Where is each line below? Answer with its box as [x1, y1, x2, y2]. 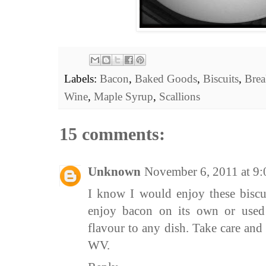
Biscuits [203, 72, 239, 85]
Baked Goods [135, 72, 197, 85]
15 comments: [59, 124, 165, 144]
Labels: [64, 72, 100, 85]
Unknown [88, 164, 141, 179]
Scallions [159, 90, 200, 103]
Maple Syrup [94, 90, 153, 103]
